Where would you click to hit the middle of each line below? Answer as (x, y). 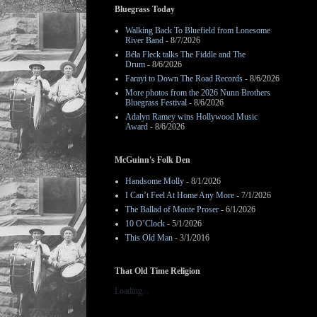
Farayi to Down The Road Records (184, 79)
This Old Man (149, 238)
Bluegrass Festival (156, 103)
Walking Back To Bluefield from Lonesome (198, 30)
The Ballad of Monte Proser (172, 209)
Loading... (132, 291)
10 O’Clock (145, 224)
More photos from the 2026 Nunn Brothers (198, 93)
